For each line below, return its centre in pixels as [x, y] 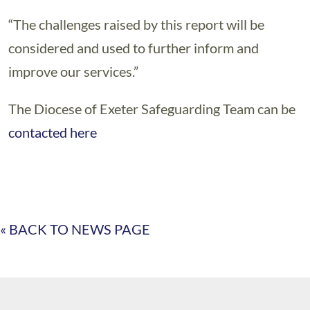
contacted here [53, 132]
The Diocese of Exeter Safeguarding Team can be [152, 109]
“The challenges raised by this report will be [136, 24]
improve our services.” [73, 71]
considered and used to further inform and [134, 48]
